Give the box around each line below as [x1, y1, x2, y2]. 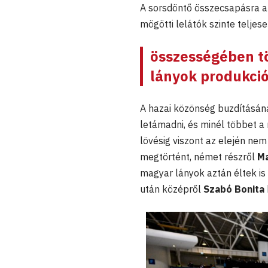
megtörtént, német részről [140, 151, 257, 163]
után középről [140, 183, 203, 196]
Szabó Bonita [203, 183, 264, 196]
